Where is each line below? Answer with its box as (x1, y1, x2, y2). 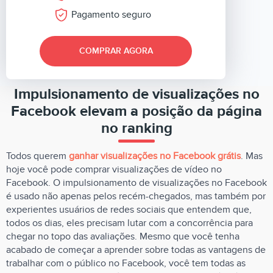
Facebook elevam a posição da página (11, 102, 262, 120)
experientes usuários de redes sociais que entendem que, (6, 204, 252, 216)
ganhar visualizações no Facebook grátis (69, 150, 241, 162)
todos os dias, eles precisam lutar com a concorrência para (6, 217, 253, 229)
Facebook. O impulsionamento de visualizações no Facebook (6, 177, 267, 189)
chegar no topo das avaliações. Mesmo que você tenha (6, 230, 239, 243)
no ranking (101, 119, 172, 137)
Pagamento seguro (71, 9, 151, 21)
